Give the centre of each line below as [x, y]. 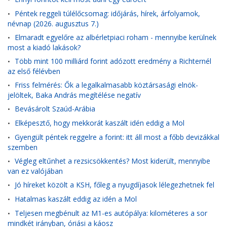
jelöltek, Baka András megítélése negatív [74, 95]
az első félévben [34, 71]
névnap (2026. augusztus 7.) [53, 23]
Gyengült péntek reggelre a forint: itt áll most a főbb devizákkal [117, 137]
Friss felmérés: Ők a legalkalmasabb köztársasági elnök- [106, 85]
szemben [23, 147]
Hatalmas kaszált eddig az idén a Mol [76, 199]
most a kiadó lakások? [44, 47]
